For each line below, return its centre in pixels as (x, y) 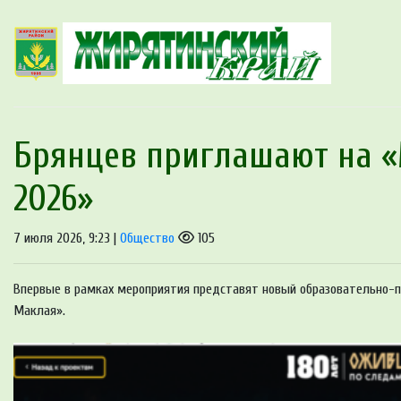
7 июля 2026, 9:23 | (67, 239)
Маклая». (39, 311)
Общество (147, 239)
